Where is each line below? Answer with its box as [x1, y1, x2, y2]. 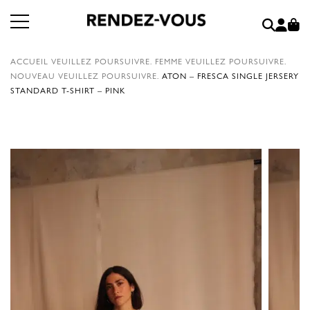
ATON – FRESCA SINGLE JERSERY [162, 69, 299, 82]
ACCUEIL [10, 55, 48, 67]
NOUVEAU [10, 69, 55, 82]
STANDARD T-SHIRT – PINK [10, 84, 125, 96]
